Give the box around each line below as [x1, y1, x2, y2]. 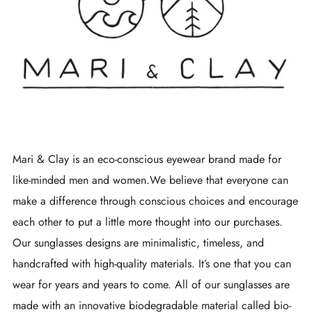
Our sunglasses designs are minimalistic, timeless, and [13, 235, 264, 251]
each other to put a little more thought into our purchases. [13, 214, 283, 231]
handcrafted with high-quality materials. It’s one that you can [13, 256, 291, 272]
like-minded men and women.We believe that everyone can [13, 172, 288, 189]
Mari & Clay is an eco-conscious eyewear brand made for [13, 151, 281, 168]
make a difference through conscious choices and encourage [13, 193, 298, 210]
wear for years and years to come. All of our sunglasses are [13, 276, 290, 293]
